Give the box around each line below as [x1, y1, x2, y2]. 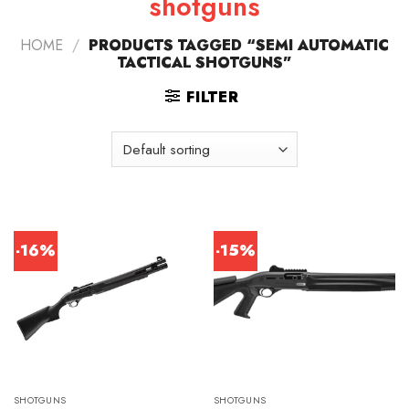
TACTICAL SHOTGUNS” [117, 52, 292, 74]
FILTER [185, 87, 239, 109]
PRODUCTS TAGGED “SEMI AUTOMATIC [83, 35, 389, 57]
